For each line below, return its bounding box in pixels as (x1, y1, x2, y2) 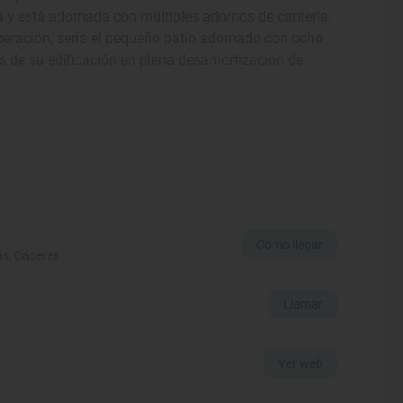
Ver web (277, 355, 323, 371)
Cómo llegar (255, 237, 323, 252)
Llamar (282, 296, 323, 311)
